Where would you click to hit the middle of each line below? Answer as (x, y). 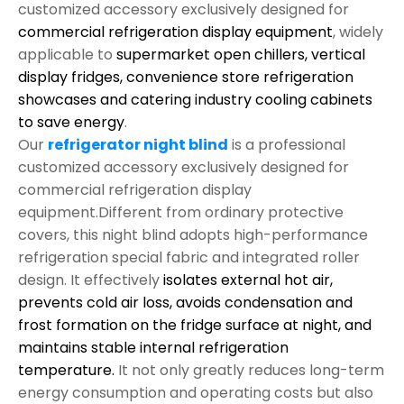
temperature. (66, 371)
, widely (358, 32)
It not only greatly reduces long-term (249, 371)
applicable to (67, 55)
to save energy (71, 123)
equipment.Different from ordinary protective (181, 213)
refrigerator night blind (138, 145)
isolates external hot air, (248, 280)
